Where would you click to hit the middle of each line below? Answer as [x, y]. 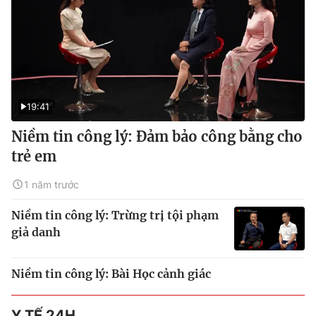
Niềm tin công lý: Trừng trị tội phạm [115, 215]
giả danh [36, 232]
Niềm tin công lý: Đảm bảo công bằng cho [157, 136]
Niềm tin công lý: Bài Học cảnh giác [111, 274]
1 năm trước [51, 184]
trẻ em [34, 156]
